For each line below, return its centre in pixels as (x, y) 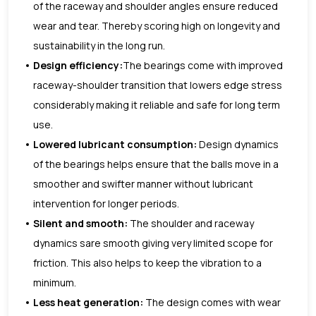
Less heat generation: (88, 302)
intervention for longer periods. (107, 203)
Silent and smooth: (80, 223)
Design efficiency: (78, 65)
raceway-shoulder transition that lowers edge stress (158, 85)
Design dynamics (238, 144)
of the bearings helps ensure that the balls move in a (156, 164)
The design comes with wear (212, 302)
